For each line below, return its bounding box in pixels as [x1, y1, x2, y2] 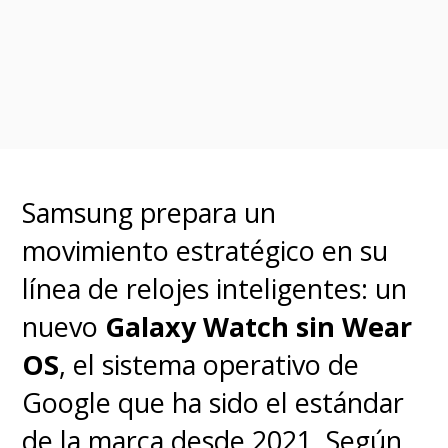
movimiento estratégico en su [22, 231, 389, 269]
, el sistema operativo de [59, 345, 360, 383]
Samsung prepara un [22, 193, 277, 231]
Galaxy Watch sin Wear [105, 307, 413, 345]
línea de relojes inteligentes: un [22, 269, 408, 307]
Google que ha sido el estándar [22, 383, 405, 421]
